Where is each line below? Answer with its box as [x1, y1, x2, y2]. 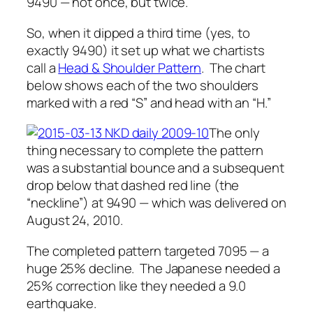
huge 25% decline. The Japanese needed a [27, 259, 280, 277]
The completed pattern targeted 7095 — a [27, 241, 270, 260]
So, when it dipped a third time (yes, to [27, 23, 250, 42]
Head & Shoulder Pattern [58, 58, 202, 77]
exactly [27, 41, 70, 59]
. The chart [201, 58, 265, 77]
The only [209, 124, 260, 143]
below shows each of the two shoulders [27, 75, 259, 94]
